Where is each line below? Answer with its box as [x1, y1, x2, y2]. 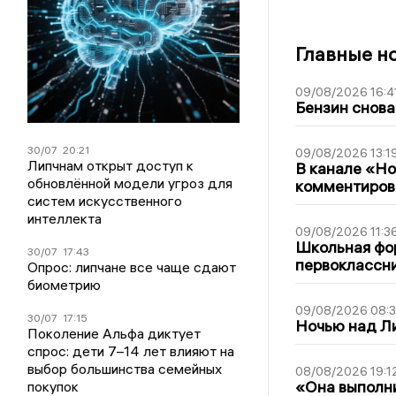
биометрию [27, 275, 102, 293]
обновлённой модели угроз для [27, 173, 233, 192]
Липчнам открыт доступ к [27, 156, 194, 174]
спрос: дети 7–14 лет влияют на [27, 341, 235, 360]
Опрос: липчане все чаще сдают [27, 257, 237, 276]
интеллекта [27, 209, 103, 227]
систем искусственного [27, 191, 183, 209]
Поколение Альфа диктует [27, 324, 202, 342]
